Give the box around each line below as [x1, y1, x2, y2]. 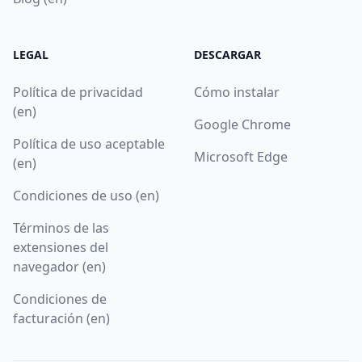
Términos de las [13, 218, 109, 237]
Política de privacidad [13, 82, 143, 101]
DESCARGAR [194, 46, 261, 62]
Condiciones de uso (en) [13, 186, 159, 204]
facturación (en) [13, 309, 110, 327]
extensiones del [13, 238, 108, 256]
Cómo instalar [194, 82, 280, 101]
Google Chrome [194, 115, 291, 133]
